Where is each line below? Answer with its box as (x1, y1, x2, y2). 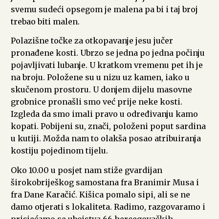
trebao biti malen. (11, 16, 80, 26)
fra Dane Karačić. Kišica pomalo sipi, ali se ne (11, 189, 190, 199)
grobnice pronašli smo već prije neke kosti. (11, 97, 182, 107)
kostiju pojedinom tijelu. (11, 146, 108, 156)
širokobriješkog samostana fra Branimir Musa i (11, 177, 199, 187)
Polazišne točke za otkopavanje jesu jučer (11, 36, 173, 46)
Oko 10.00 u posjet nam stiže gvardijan (11, 165, 162, 175)
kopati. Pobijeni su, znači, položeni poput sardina (11, 121, 206, 131)
